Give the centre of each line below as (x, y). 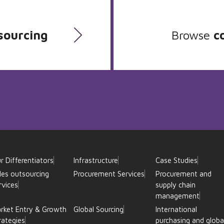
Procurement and (183, 174)
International (176, 209)
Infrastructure (96, 160)
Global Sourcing (99, 209)
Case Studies (176, 160)
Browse (192, 35)
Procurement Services (109, 174)
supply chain (175, 185)
